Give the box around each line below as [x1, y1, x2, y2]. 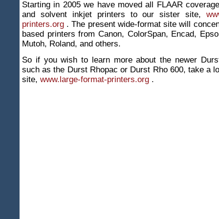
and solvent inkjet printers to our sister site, [22, 10, 206, 20]
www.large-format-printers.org [40, 75, 152, 85]
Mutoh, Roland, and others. [22, 39, 121, 49]
